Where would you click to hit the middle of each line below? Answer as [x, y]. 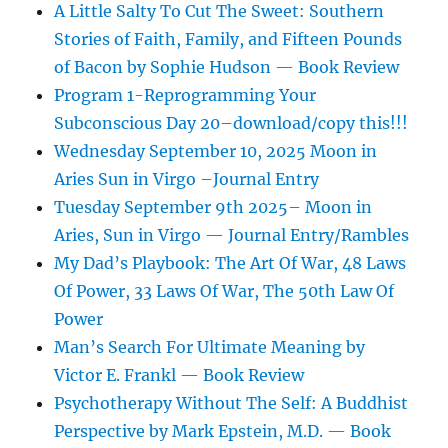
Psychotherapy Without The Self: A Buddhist [231, 403]
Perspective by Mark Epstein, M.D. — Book [223, 431]
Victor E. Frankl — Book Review [179, 375]
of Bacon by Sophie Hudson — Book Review [227, 67]
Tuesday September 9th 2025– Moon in [213, 207]
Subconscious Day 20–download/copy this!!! [231, 123]
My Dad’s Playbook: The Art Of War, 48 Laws [230, 263]
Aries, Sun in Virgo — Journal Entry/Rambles [232, 235]
